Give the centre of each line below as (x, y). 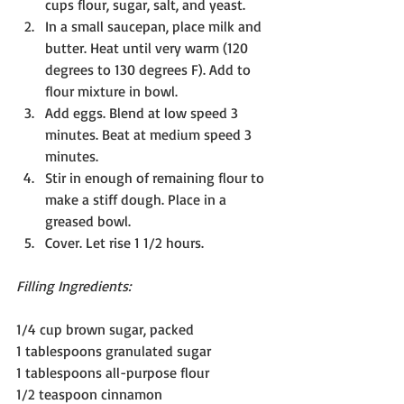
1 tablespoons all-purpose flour (113, 372)
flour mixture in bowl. (111, 91)
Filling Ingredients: (73, 285)
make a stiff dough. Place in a (138, 199)
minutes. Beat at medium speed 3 (150, 134)
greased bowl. (88, 220)
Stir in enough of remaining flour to (156, 177)
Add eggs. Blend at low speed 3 (143, 112)
